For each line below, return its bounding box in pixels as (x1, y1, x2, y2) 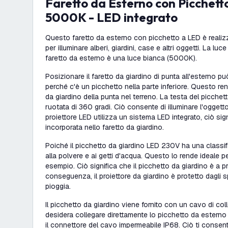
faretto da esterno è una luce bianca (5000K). (45, 53, 197, 63)
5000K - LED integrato (45, 10, 178, 25)
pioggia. (45, 182, 73, 191)
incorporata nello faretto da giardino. (45, 123, 164, 132)
